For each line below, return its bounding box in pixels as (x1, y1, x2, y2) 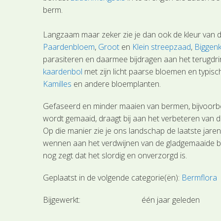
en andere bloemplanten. (72, 78, 161, 90)
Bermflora (182, 172, 218, 184)
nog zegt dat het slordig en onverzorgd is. (43, 150, 187, 161)
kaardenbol (43, 66, 83, 77)
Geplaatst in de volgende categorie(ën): (43, 172, 182, 184)
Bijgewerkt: (43, 194, 81, 206)
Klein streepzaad (132, 41, 191, 53)
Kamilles (43, 78, 72, 90)
